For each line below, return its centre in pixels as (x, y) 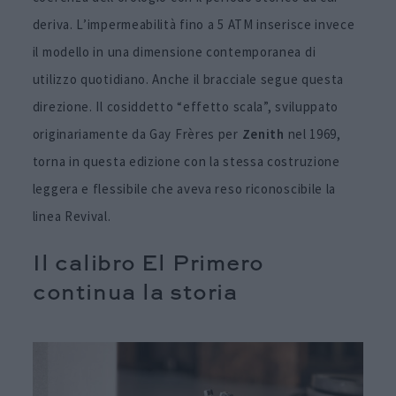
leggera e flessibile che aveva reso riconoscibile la (184, 188)
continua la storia (135, 295)
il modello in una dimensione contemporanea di (174, 51)
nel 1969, (312, 133)
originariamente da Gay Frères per (137, 133)
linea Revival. (72, 216)
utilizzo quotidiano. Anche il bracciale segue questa (188, 79)
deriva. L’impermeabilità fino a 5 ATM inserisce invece (194, 24)
